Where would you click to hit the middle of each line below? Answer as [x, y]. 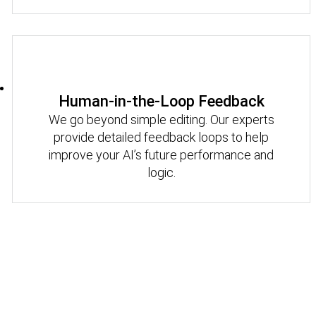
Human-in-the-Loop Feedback [161, 101]
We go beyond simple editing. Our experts [161, 119]
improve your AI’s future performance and [162, 154]
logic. [161, 172]
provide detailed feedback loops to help [162, 137]
